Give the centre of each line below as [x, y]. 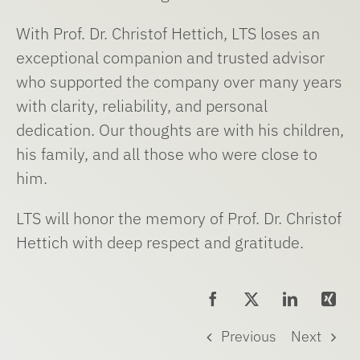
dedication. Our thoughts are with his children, [180, 130]
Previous [249, 337]
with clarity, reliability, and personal [141, 106]
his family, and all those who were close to [166, 154]
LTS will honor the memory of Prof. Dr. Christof [178, 219]
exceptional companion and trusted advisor [170, 58]
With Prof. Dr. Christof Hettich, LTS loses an [168, 34]
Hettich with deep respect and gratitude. [160, 243]
